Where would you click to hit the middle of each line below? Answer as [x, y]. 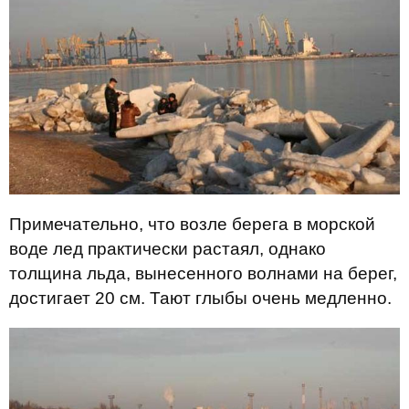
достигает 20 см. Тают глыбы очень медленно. [200, 299]
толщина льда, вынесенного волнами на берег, [203, 274]
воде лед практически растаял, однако [168, 249]
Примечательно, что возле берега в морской [192, 225]
